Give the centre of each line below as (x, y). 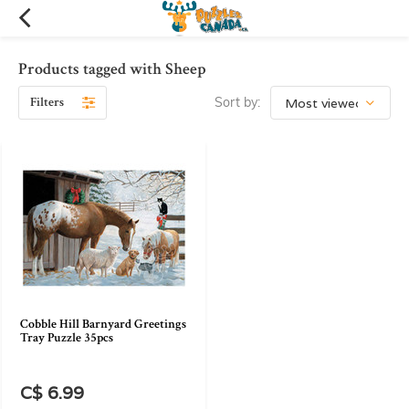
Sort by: (237, 102)
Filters (47, 102)
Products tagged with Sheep (112, 69)
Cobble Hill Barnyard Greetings (103, 324)
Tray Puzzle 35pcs (67, 338)
